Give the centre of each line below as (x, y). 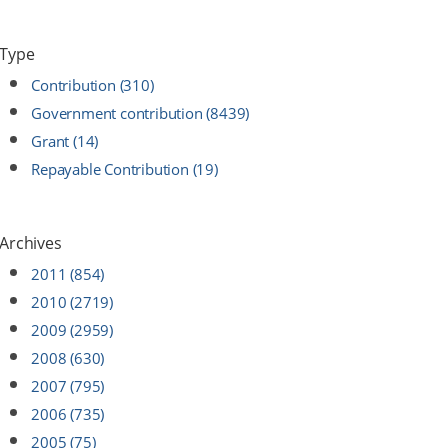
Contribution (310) (92, 85)
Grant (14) (65, 141)
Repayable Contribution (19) (124, 169)
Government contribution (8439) (140, 113)
